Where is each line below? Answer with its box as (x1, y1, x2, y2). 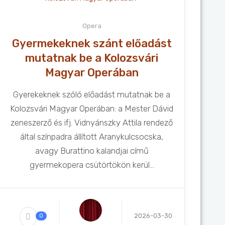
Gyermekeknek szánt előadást (12, 37, 172, 50)
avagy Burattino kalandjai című (35, 146, 149, 156)
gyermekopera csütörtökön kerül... (29, 160, 154, 170)
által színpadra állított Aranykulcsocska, (20, 132, 164, 142)
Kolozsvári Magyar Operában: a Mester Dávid (10, 103, 174, 114)
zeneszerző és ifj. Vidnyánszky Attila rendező (11, 118, 173, 128)
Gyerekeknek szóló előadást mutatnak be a (13, 89, 171, 99)
